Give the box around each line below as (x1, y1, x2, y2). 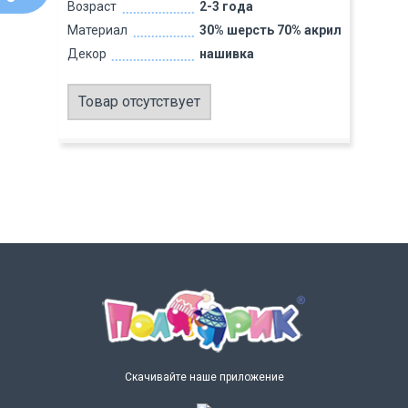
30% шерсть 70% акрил (199, 23, 342, 37)
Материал (67, 23, 127, 37)
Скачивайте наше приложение (124, 370, 284, 383)
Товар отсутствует (78, 93, 200, 110)
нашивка (199, 46, 254, 61)
